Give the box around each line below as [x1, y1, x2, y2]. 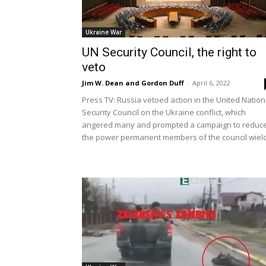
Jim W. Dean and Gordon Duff [82, 78, 184, 87]
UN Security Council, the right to [82, 45, 256, 59]
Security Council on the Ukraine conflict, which [82, 107, 246, 118]
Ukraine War [85, 28, 122, 36]
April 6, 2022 [192, 78, 230, 87]
